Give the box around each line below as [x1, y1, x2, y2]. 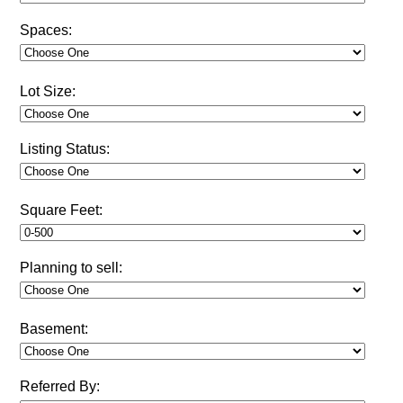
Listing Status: [19, 140, 110, 157]
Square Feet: [19, 201, 103, 218]
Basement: [19, 320, 88, 336]
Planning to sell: [19, 259, 122, 275]
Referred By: [19, 378, 100, 394]
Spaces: [19, 22, 72, 38]
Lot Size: [19, 83, 76, 99]
